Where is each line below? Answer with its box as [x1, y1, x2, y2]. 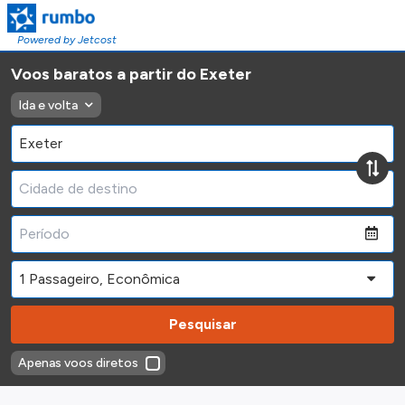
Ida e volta [18, 97, 78, 113]
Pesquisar [168, 316, 237, 333]
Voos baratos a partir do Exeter [11, 64, 251, 84]
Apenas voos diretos [18, 355, 138, 371]
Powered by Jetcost [16, 33, 117, 46]
